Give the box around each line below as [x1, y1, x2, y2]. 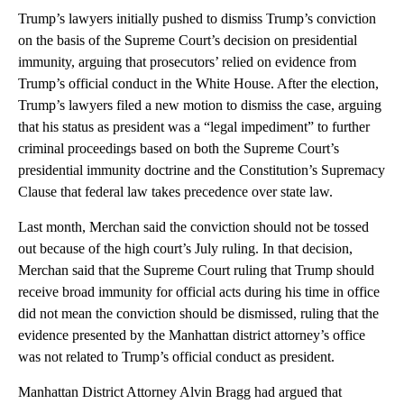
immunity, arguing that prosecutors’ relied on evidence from [18, 54, 356, 69]
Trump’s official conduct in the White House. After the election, [18, 76, 379, 91]
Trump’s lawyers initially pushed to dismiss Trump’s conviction [18, 11, 376, 26]
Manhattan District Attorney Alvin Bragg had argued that [18, 384, 342, 399]
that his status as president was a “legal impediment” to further [18, 119, 370, 134]
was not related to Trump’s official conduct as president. [18, 349, 335, 364]
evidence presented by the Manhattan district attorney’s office [18, 327, 365, 343]
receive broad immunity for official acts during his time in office [18, 284, 380, 299]
